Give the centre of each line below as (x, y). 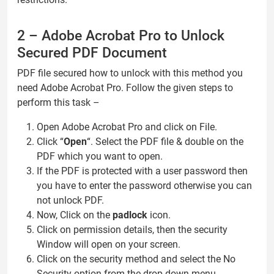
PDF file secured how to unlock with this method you (130, 73)
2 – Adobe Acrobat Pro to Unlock (121, 35)
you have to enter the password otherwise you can (144, 185)
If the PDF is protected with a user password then (142, 171)
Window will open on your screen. (109, 244)
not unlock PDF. (70, 200)
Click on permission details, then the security (132, 229)
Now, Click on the (75, 215)
